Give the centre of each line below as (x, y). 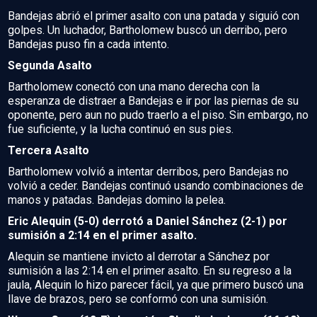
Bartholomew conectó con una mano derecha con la (134, 86)
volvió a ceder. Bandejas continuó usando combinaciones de (156, 185)
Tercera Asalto (48, 150)
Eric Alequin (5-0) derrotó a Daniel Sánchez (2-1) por (148, 221)
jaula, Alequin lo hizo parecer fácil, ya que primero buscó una (156, 284)
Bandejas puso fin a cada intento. (88, 44)
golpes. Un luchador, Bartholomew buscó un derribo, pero (148, 30)
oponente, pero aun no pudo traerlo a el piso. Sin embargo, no (158, 115)
